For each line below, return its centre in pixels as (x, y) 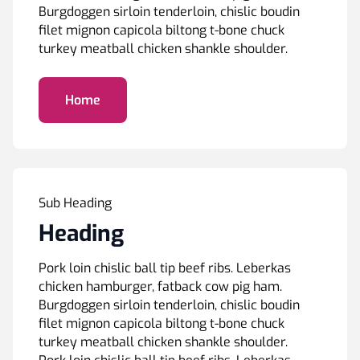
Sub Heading (75, 203)
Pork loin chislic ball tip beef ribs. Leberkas (165, 268)
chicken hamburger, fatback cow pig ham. (160, 286)
